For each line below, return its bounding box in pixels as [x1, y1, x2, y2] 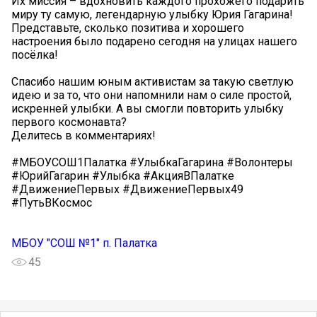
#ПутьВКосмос [11, 195, 92, 209]
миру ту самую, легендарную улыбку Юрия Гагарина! [11, 7, 293, 21]
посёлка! [11, 47, 58, 62]
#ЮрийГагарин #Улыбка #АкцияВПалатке [11, 168, 234, 183]
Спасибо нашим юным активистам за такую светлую [11, 74, 294, 88]
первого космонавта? [11, 115, 127, 129]
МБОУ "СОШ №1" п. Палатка [11, 236, 157, 250]
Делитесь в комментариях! [11, 128, 156, 142]
